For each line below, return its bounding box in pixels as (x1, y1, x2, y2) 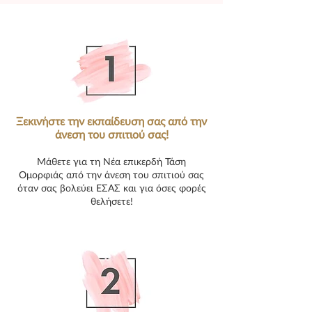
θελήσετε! (90, 195, 133, 207)
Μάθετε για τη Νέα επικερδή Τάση (37, 155, 186, 167)
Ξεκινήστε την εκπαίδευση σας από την (16, 114, 207, 127)
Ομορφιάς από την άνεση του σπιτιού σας (19, 169, 204, 180)
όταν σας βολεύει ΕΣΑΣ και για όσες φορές (17, 182, 206, 194)
